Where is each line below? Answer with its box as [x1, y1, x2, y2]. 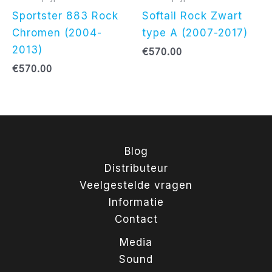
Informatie [108, 196, 164, 209]
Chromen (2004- [12, 26, 102, 39]
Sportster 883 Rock [12, 9, 118, 22]
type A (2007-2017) [142, 26, 248, 39]
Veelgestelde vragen [80, 179, 192, 192]
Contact [114, 213, 158, 226]
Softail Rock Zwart [142, 9, 242, 22]
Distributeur [104, 162, 168, 175]
